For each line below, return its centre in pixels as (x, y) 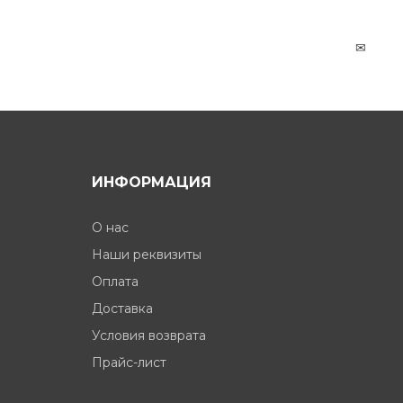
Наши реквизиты (147, 255)
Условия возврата (149, 336)
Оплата (115, 282)
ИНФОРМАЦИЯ (152, 182)
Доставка (122, 309)
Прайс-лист (129, 363)
